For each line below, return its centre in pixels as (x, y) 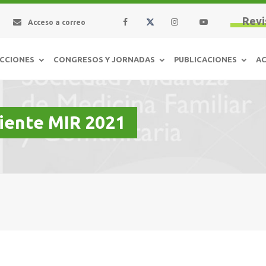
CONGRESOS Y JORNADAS (104, 59)
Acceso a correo (56, 22)
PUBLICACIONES (205, 59)
